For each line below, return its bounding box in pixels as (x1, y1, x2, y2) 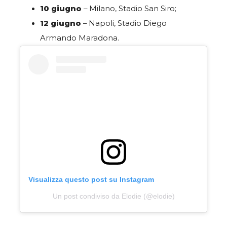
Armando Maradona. (40, 33, 119, 43)
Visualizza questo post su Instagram (28, 175, 154, 183)
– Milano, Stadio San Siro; (84, 4, 176, 14)
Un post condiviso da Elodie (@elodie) (52, 192, 175, 200)
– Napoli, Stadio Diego (81, 19, 167, 28)
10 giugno (40, 4, 84, 14)
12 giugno (40, 19, 81, 28)
